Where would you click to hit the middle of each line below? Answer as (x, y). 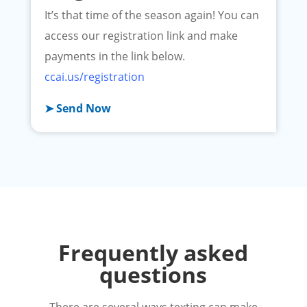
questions (153, 275)
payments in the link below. (114, 57)
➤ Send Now (77, 109)
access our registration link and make (141, 36)
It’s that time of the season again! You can (151, 15)
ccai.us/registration (94, 77)
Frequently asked (153, 253)
